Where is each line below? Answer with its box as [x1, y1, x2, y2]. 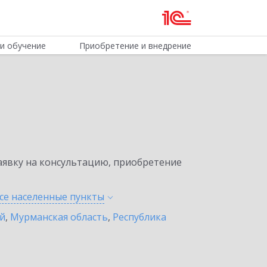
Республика [113, 210, 166, 223]
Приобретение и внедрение [79, 40, 191, 51]
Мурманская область [10, 210, 108, 223]
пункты [70, 190, 104, 203]
